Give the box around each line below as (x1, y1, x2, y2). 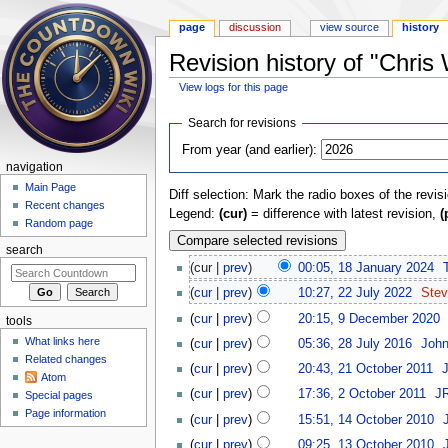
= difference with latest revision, (246, 206, 440, 221)
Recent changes (25, 199, 106, 212)
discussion (229, 21, 282, 34)
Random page (25, 217, 94, 230)
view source (319, 21, 379, 34)
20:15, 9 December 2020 (297, 311, 440, 326)
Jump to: (168, 91, 220, 106)
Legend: (168, 206, 219, 221)
